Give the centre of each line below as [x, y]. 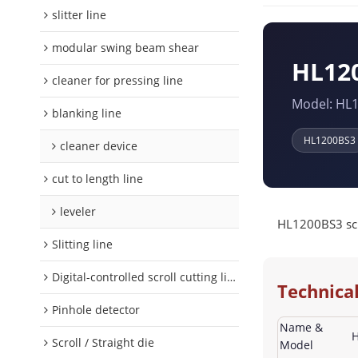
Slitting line [82, 244]
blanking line [87, 113]
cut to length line [97, 179]
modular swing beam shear [125, 48]
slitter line [79, 15]
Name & [301, 328]
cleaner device [99, 146]
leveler [78, 211]
